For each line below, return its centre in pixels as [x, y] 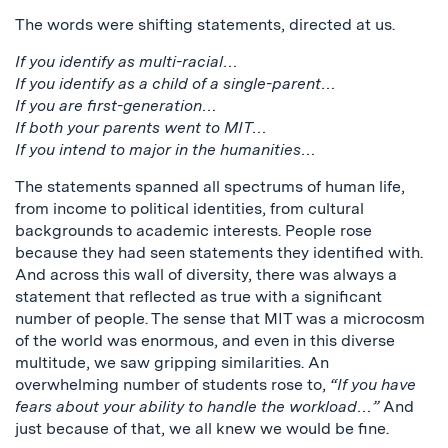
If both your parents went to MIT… [141, 127]
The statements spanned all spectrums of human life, [210, 186]
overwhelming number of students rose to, [172, 384]
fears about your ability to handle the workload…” [199, 406]
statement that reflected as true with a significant [198, 296]
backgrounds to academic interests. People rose [193, 230]
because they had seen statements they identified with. [219, 252]
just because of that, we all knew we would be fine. [202, 428]
